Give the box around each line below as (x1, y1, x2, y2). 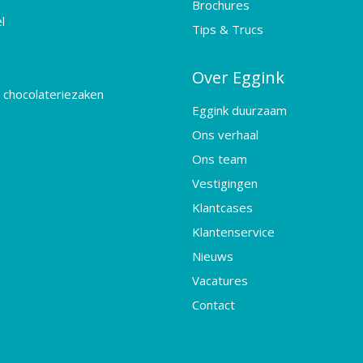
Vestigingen (191, 175, 258, 191)
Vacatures (191, 272, 248, 288)
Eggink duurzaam (191, 102, 287, 118)
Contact (191, 297, 235, 313)
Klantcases (191, 199, 253, 216)
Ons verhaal (191, 126, 258, 143)
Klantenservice (191, 224, 275, 240)
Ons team (191, 151, 247, 167)
